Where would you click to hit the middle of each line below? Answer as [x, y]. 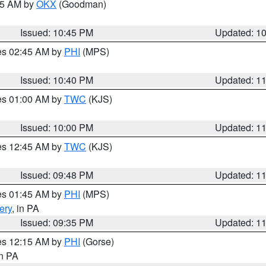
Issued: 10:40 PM [57, 80]
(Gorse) [97, 241]
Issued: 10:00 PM [57, 127]
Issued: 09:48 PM [57, 175]
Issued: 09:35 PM [57, 222]
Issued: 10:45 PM [57, 32]
